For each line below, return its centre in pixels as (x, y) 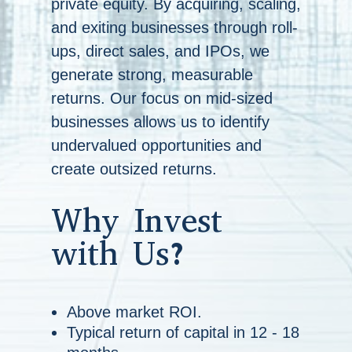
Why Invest (136, 221)
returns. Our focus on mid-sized (161, 99)
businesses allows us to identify (160, 122)
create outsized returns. (134, 169)
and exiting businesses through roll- (174, 28)
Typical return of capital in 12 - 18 (183, 333)
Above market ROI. (134, 312)
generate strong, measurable (152, 75)
